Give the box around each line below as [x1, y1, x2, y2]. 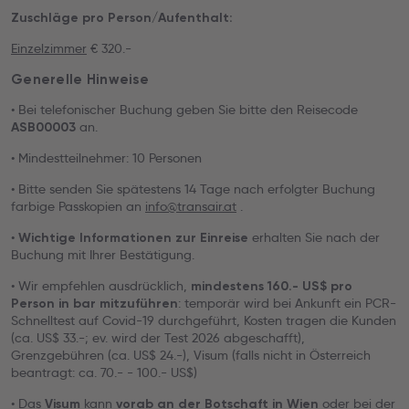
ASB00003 [11, 120, 76, 135]
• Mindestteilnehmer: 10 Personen [11, 150, 202, 166]
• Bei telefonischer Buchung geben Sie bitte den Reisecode [11, 101, 358, 118]
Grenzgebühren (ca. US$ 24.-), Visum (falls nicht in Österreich [11, 347, 371, 363]
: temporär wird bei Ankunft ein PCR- [178, 295, 396, 311]
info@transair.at [145, 198, 236, 215]
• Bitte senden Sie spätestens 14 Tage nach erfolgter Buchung [11, 181, 375, 197]
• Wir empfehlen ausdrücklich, [11, 278, 191, 294]
